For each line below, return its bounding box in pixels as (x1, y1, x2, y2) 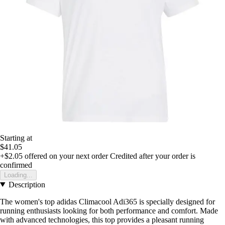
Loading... (4, 171, 33, 179)
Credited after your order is (110, 151, 195, 160)
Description (8, 180, 45, 189)
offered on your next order (23, 151, 108, 160)
